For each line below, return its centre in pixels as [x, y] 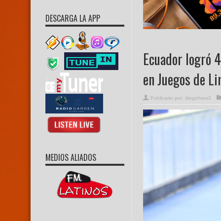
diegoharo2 [198, 98]
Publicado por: [168, 98]
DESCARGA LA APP [73, 18]
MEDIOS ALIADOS [71, 157]
